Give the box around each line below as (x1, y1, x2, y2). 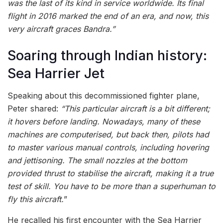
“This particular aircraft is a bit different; (61, 104, 210, 114)
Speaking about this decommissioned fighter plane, (7, 91, 200, 101)
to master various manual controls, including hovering (7, 142, 209, 153)
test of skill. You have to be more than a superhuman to (7, 181, 216, 192)
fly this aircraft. (7, 194, 64, 205)
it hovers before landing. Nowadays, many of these (7, 116, 200, 127)
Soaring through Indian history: (7, 47, 207, 64)
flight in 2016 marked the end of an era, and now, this (7, 11, 209, 21)
